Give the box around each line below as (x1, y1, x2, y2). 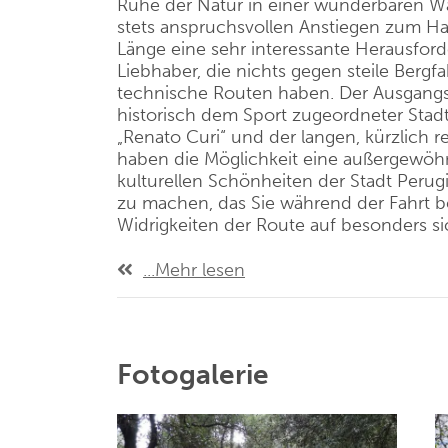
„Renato (117, 126, 186, 148)
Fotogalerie (117, 358, 269, 391)
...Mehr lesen (143, 259, 245, 281)
